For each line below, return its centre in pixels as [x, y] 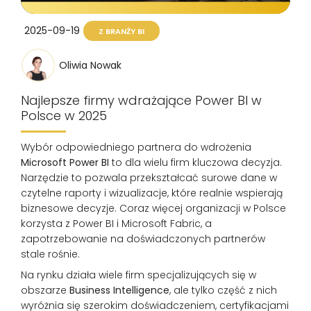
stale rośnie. [50, 254]
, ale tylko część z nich [223, 290]
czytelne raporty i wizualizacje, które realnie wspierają [152, 193]
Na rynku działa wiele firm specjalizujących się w [138, 275]
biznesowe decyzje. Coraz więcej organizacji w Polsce [153, 208]
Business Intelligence [119, 290]
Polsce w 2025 [64, 115]
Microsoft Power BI [65, 162]
